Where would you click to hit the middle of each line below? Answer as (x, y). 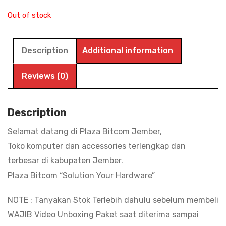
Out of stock (29, 15)
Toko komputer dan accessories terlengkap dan (97, 146)
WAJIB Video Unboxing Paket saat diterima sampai (103, 214)
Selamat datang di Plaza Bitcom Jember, (85, 131)
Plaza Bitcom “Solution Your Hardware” (81, 175)
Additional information (128, 50)
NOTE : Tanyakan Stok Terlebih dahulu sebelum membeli (113, 200)
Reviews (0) (45, 76)
